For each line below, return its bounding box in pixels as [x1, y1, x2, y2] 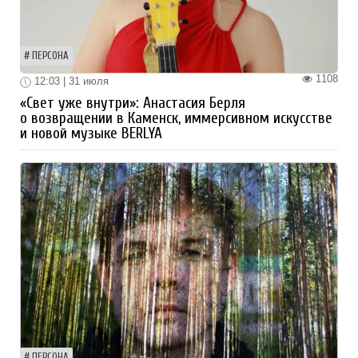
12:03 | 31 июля [31, 74, 109, 87]
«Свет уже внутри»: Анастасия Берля [20, 93, 245, 112]
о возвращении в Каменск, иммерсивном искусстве [20, 109, 332, 127]
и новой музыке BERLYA [20, 124, 162, 142]
